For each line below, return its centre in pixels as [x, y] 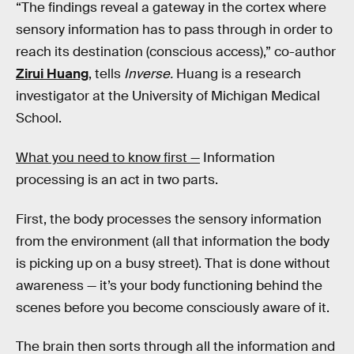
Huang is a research [239, 74]
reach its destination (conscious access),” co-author [176, 52]
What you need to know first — [108, 157]
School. [39, 119]
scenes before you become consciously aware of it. [173, 307]
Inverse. [150, 74]
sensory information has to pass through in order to [174, 30]
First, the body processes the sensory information [169, 219]
